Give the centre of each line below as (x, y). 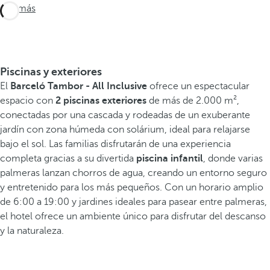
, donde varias (233, 159)
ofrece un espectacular (198, 86)
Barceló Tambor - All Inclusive (79, 86)
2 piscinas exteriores (101, 101)
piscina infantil (170, 159)
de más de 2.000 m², (193, 101)
